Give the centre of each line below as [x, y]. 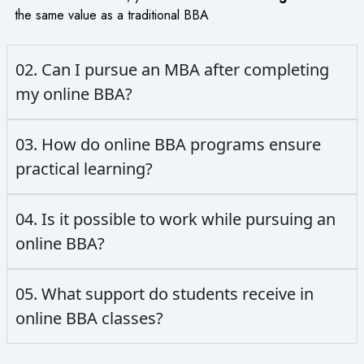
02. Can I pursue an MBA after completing [172, 70]
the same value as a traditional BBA [111, 15]
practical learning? [84, 169]
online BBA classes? [89, 318]
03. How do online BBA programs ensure [168, 145]
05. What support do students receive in [164, 294]
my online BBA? [74, 94]
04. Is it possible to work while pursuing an [175, 219]
